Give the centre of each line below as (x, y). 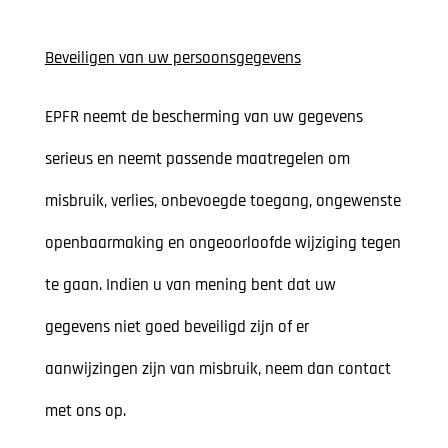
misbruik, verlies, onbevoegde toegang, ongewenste (222, 201)
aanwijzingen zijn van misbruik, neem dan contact (217, 369)
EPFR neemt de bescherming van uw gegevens (203, 117)
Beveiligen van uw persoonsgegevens (172, 58)
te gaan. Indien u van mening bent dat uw (190, 285)
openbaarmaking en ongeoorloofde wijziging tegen (222, 243)
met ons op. (85, 411)
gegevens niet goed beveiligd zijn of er (176, 327)
